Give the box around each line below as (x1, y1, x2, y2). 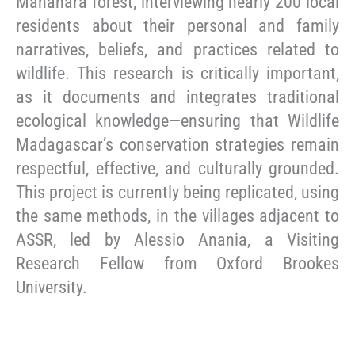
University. (16, 277, 87, 297)
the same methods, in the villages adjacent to (16, 205, 339, 226)
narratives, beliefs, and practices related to (16, 39, 339, 59)
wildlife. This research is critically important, (16, 63, 339, 83)
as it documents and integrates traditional (16, 86, 339, 107)
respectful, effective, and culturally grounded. (16, 158, 339, 178)
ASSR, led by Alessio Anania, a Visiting (16, 229, 339, 250)
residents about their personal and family (16, 15, 339, 36)
